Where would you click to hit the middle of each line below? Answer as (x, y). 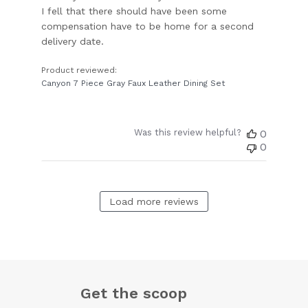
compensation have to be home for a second (148, 26)
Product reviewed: (81, 70)
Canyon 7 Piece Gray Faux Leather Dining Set (133, 83)
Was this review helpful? (187, 132)
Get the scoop (134, 293)
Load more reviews (154, 201)
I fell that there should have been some (134, 11)
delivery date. (73, 41)
